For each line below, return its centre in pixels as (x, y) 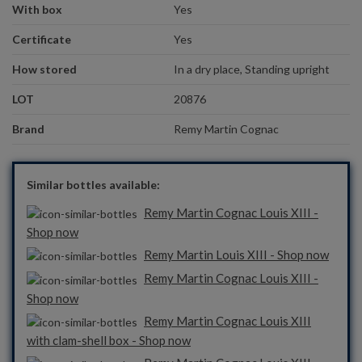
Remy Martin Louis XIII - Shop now (236, 255)
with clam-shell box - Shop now (109, 341)
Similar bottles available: (93, 185)
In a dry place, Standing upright (252, 69)
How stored (44, 69)
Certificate (42, 40)
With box (37, 10)
